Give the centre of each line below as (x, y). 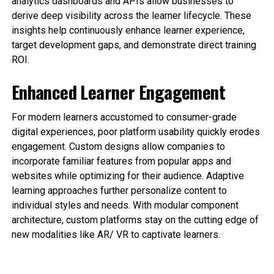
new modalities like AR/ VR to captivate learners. (116, 235)
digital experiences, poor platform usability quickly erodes (135, 132)
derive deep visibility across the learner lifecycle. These (131, 16)
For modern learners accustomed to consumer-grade (124, 117)
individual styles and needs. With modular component (125, 205)
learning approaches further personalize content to (119, 191)
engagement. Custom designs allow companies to (118, 146)
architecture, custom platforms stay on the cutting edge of (135, 220)
